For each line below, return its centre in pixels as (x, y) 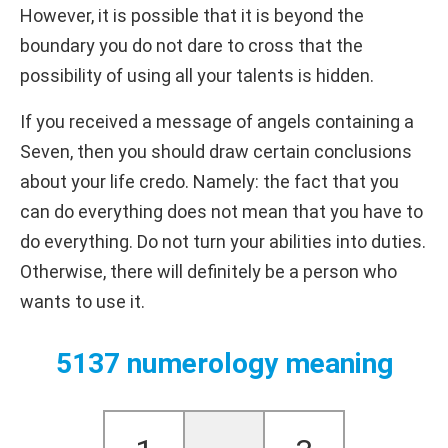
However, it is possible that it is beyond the (192, 15)
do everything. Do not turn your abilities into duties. (223, 241)
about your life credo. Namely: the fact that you (209, 181)
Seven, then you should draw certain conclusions (216, 151)
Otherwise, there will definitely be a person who (208, 271)
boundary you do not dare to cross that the (191, 45)
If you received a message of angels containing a (217, 121)
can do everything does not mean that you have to (221, 211)
